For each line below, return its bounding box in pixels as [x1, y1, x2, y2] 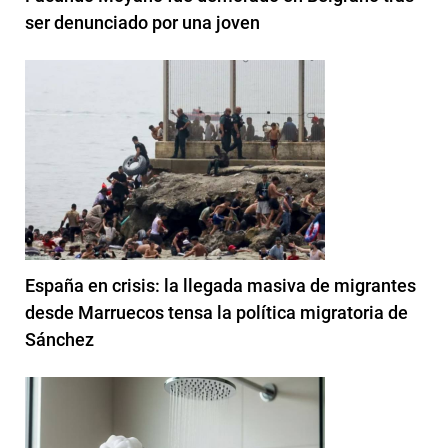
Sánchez [25, 328, 94, 350]
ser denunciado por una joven [25, 11, 260, 33]
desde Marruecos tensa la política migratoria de [25, 301, 408, 323]
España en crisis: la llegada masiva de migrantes [25, 274, 416, 296]
